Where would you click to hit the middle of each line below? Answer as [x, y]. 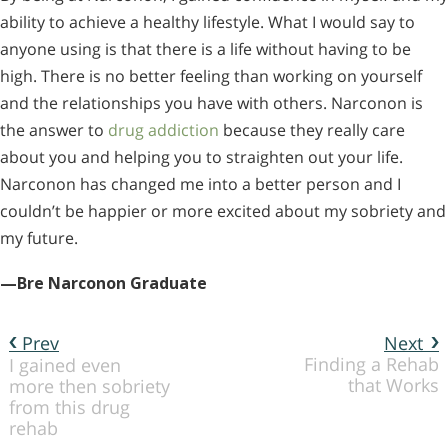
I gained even [65, 364]
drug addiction [163, 130]
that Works [393, 384]
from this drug [69, 406]
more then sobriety [89, 385]
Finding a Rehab [371, 363]
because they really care [312, 130]
